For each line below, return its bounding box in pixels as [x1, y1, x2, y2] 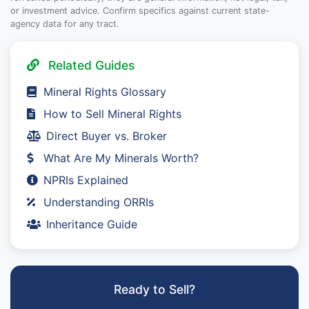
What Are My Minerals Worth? [43, 150, 199, 165]
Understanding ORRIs [43, 195, 154, 209]
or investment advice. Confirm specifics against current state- [10, 5, 270, 16]
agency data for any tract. [10, 18, 119, 29]
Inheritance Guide [46, 217, 137, 231]
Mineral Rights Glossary [43, 84, 166, 99]
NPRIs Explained [43, 172, 128, 187]
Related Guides [45, 57, 134, 72]
